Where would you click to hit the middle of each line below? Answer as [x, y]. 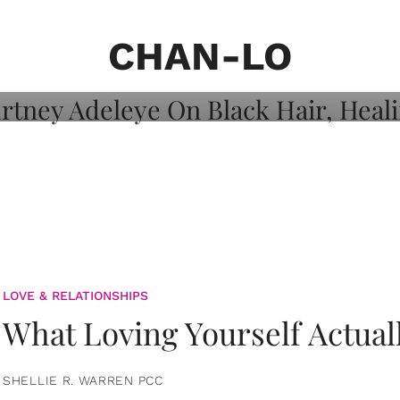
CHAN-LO [200, 56]
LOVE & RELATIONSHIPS [75, 295]
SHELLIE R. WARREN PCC [83, 380]
